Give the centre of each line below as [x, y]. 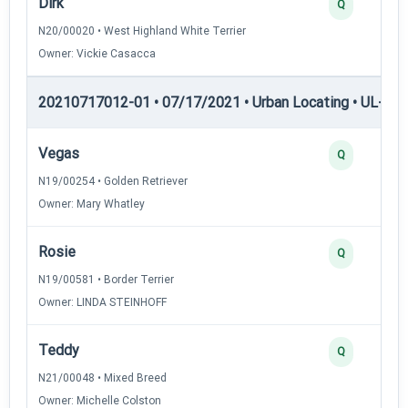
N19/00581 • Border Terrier [106, 279]
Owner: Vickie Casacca [97, 53]
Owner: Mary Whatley [92, 204]
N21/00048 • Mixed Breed [102, 377]
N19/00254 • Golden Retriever [113, 181]
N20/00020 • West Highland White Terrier [142, 31]
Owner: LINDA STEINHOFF [102, 302]
